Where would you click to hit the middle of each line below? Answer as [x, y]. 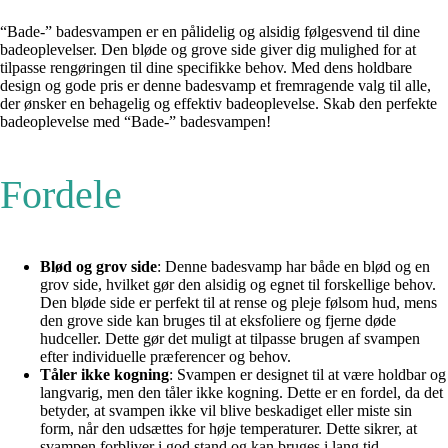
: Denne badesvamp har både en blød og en [293, 266]
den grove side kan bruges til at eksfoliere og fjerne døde [218, 320]
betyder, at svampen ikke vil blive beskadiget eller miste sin [226, 410]
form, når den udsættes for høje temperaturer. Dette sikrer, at [228, 428]
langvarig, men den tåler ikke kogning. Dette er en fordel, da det [241, 392]
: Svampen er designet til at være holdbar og [307, 374]
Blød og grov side [98, 266]
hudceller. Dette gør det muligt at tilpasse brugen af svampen [230, 338]
